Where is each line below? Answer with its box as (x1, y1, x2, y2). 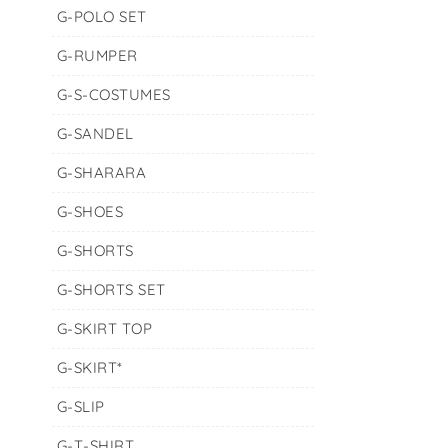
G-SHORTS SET (56, 280, 166, 299)
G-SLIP (56, 397, 105, 416)
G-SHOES (56, 202, 124, 221)
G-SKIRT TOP (56, 319, 153, 338)
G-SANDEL (56, 124, 134, 143)
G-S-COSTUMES (56, 85, 171, 104)
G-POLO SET (56, 7, 147, 26)
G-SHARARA (56, 163, 147, 182)
